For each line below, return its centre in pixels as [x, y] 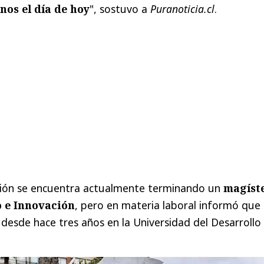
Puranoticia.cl [182, 9]
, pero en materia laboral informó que [168, 205]
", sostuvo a [120, 9]
